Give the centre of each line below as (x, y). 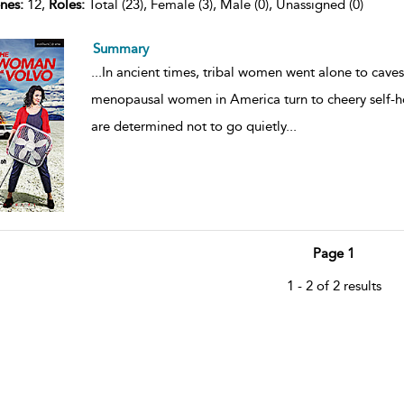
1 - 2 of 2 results (334, 285)
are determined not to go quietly (188, 126)
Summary (120, 48)
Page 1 (334, 253)
